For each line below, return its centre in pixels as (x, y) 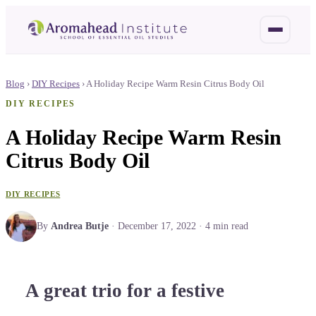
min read (229, 226)
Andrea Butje (80, 226)
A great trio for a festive (125, 291)
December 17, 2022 (157, 226)
